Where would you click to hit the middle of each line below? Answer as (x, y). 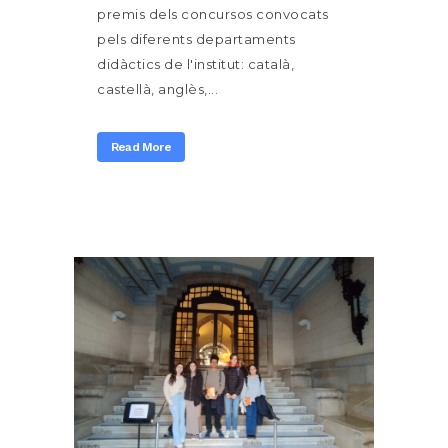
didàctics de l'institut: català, (195, 64)
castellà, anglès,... (157, 89)
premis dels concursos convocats (213, 14)
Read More (141, 147)
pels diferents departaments (196, 39)
